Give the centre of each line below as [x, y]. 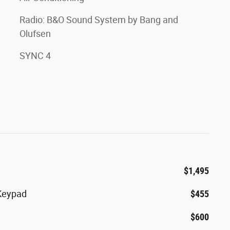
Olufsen [35, 33]
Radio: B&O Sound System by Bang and [99, 20]
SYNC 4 [35, 55]
